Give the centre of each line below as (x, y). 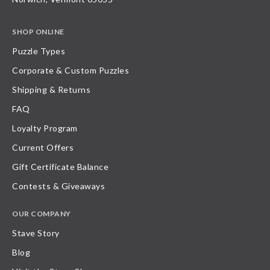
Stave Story (36, 233)
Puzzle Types (39, 51)
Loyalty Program (45, 128)
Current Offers (43, 147)
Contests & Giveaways (58, 186)
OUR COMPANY (42, 214)
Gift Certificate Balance (60, 166)
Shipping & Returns (51, 89)
